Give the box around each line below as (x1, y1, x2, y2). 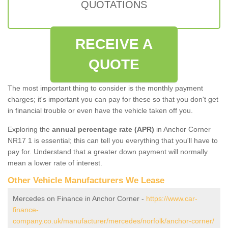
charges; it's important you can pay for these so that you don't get (8, 95, 218, 103)
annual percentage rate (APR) (52, 125, 154, 133)
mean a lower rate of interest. (8, 158, 102, 167)
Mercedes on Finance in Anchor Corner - (13, 194, 146, 203)
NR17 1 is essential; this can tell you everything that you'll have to (8, 136, 218, 145)
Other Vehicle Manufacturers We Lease (8, 175, 164, 185)
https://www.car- (146, 194, 197, 203)
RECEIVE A (75, 36, 153, 52)
